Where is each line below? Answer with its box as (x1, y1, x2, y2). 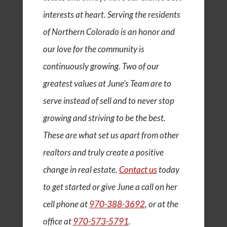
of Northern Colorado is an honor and (43, 26, 175, 37)
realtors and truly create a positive (43, 146, 164, 158)
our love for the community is (43, 43, 144, 54)
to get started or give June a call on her (43, 181, 177, 192)
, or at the (144, 198, 178, 209)
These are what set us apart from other (43, 129, 179, 140)
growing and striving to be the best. (43, 112, 166, 123)
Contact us (119, 164, 157, 175)
